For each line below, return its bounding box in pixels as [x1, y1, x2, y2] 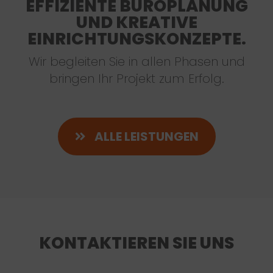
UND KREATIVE [76, 10, 197, 34]
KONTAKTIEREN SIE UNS [39, 231, 234, 254]
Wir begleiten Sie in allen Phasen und [28, 52, 245, 70]
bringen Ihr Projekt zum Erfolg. [49, 69, 224, 87]
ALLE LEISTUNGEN [94, 127, 199, 145]
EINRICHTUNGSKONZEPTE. [27, 27, 246, 50]
